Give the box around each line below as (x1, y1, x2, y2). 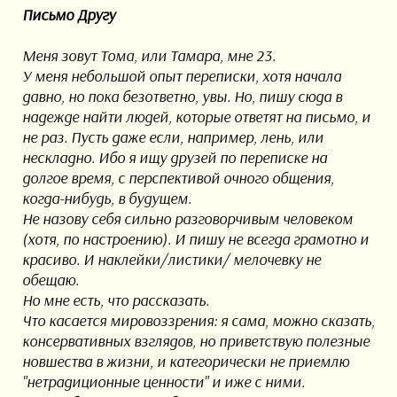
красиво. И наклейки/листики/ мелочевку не (21, 249, 321, 270)
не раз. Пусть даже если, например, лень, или (21, 127, 323, 148)
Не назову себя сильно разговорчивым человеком (21, 208, 353, 230)
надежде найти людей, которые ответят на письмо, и (21, 106, 370, 128)
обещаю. (21, 269, 79, 291)
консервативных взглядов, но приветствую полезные (21, 331, 370, 352)
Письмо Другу (21, 4, 115, 26)
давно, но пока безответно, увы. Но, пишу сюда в (21, 86, 342, 107)
